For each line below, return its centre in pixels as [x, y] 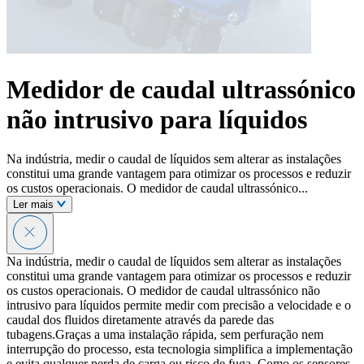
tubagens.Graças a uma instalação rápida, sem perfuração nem [165, 335]
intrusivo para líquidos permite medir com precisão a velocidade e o [179, 305]
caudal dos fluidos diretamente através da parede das [140, 320]
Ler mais [35, 205]
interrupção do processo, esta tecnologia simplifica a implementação [180, 349]
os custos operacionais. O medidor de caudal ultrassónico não [163, 291]
